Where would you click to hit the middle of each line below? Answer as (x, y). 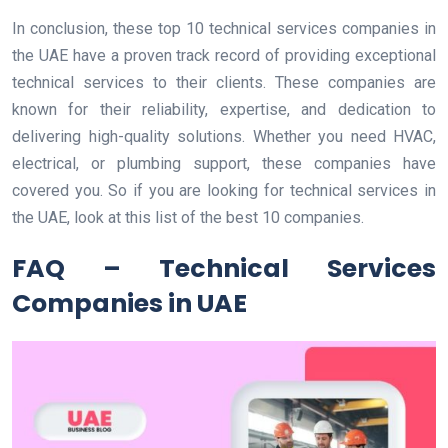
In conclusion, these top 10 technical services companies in (224, 29)
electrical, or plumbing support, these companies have (224, 164)
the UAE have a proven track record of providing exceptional (224, 56)
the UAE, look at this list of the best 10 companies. (188, 218)
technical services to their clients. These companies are (224, 83)
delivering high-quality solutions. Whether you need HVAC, (224, 137)
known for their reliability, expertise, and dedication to (224, 110)
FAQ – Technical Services (224, 269)
